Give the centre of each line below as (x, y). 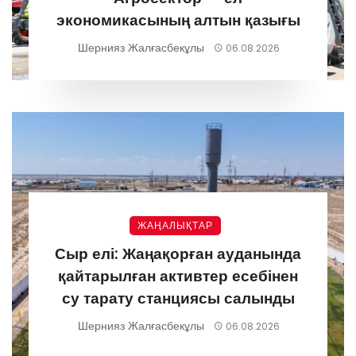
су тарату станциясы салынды (178, 298)
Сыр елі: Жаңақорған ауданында (178, 253)
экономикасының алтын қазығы (178, 20)
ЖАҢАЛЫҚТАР (175, 225)
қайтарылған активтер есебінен (178, 276)
